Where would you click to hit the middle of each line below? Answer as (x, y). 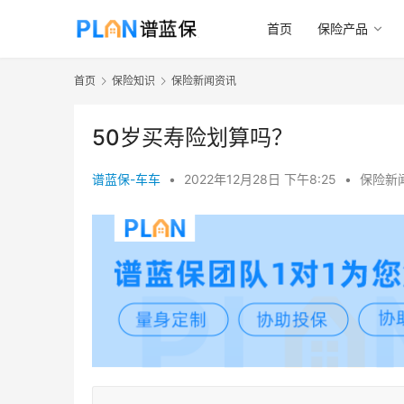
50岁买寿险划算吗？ (193, 138)
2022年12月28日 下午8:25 (262, 179)
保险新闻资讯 (204, 81)
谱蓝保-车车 (126, 179)
